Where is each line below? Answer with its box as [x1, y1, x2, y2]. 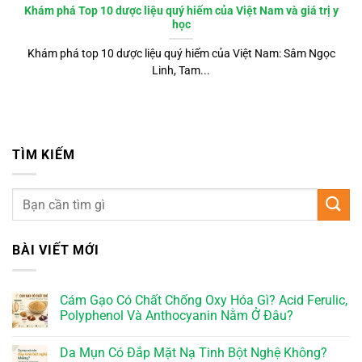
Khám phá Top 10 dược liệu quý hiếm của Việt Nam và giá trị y [23, 4, 339, 18]
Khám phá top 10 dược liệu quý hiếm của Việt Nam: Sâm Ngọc [27, 47, 335, 61]
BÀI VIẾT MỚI [12, 242, 99, 259]
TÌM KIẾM [12, 146, 75, 162]
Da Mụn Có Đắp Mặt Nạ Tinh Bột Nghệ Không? [60, 344, 327, 360]
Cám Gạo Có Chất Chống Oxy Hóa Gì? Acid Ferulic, [60, 292, 347, 308]
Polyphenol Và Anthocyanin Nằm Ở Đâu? [60, 307, 293, 323]
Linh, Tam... [152, 64, 210, 78]
